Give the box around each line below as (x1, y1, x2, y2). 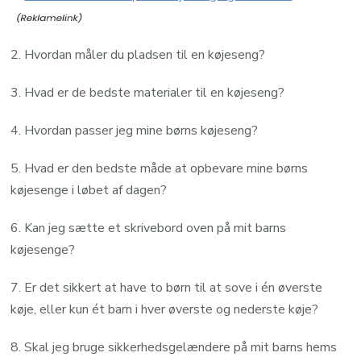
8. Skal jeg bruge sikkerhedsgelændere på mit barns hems (10, 338, 338, 356)
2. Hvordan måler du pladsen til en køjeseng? (10, 45, 266, 64)
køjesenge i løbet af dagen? (10, 180, 168, 199)
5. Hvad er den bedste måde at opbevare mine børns (10, 159, 309, 177)
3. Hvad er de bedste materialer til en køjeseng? (10, 83, 285, 102)
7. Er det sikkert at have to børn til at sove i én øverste (10, 278, 323, 297)
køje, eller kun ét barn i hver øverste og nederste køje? (10, 300, 319, 318)
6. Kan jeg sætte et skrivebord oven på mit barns (10, 218, 287, 237)
